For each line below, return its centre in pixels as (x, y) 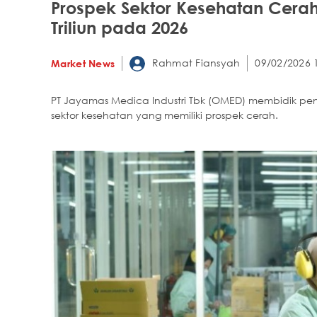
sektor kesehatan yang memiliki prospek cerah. (165, 115)
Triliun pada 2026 (122, 27)
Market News (83, 63)
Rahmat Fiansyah (195, 62)
